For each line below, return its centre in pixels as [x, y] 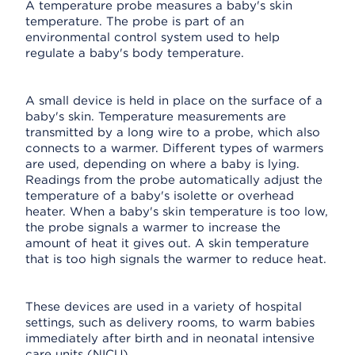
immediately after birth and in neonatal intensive [170, 338]
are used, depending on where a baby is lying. [162, 164]
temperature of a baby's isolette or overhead [160, 196]
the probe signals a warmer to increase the [153, 227]
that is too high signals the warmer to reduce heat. [176, 259]
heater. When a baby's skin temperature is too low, [177, 212]
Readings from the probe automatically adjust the [174, 180]
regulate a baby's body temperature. [135, 53]
